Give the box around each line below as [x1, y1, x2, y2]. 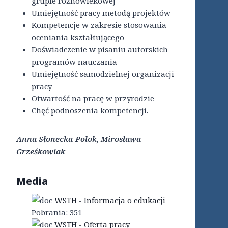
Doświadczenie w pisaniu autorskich [32, 44, 168, 55]
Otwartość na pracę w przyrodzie [32, 93, 154, 104]
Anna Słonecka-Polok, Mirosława [16, 134, 141, 145]
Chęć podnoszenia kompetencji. [32, 105, 148, 116]
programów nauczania [32, 56, 117, 67]
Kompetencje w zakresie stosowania [32, 20, 166, 31]
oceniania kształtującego [32, 32, 124, 43]
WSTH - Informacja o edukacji [54, 195, 165, 206]
